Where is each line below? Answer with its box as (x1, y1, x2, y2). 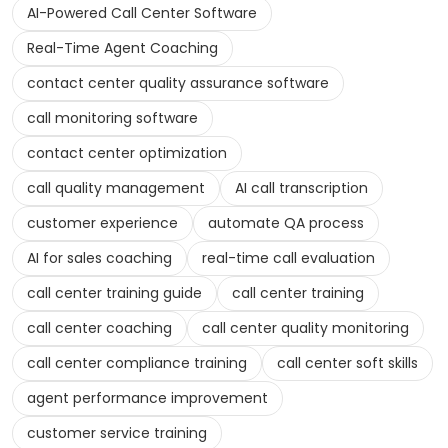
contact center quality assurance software (27, 73, 329, 94)
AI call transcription (235, 178, 368, 199)
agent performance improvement (27, 388, 268, 409)
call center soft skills (277, 353, 418, 374)
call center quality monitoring (202, 318, 409, 339)
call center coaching (27, 318, 172, 339)
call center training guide (27, 283, 202, 304)
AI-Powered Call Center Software (27, 3, 257, 24)
